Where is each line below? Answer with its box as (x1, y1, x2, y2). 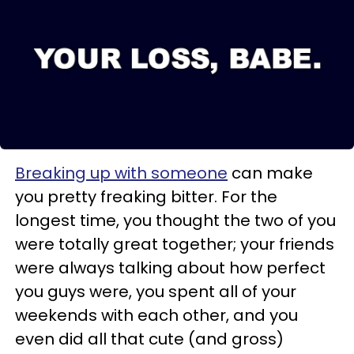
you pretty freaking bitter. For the (15, 186, 277, 208)
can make (228, 162, 313, 184)
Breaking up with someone (15, 162, 228, 184)
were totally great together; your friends (15, 233, 334, 255)
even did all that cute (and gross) (15, 328, 284, 350)
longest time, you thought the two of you (15, 209, 336, 232)
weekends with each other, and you (15, 304, 298, 326)
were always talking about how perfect (15, 257, 326, 279)
